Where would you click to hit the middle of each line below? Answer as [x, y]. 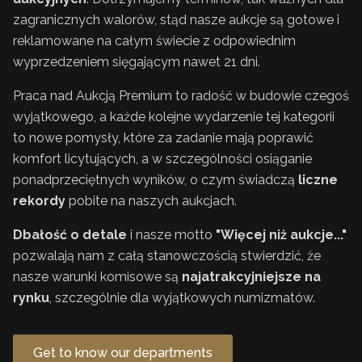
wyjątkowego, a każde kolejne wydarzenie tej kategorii [174, 117]
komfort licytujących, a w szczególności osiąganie [162, 159]
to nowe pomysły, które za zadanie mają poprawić [163, 138]
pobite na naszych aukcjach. [151, 201]
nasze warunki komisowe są [97, 277]
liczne [318, 180]
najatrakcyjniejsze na [251, 277]
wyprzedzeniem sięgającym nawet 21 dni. [137, 62]
